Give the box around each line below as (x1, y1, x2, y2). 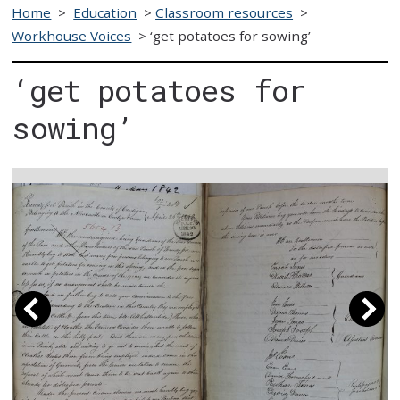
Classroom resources (155, 3, 294, 21)
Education (73, 3, 137, 21)
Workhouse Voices (12, 26, 132, 45)
